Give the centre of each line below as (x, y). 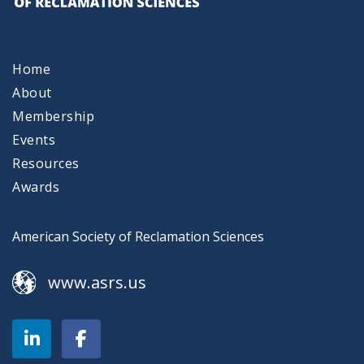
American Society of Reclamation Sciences (138, 236)
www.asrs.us (97, 282)
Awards (36, 187)
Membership (53, 116)
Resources (46, 163)
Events (34, 140)
